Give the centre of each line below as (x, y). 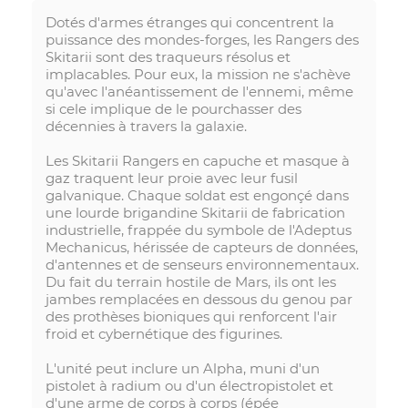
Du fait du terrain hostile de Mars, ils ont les (191, 282)
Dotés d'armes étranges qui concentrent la (190, 23)
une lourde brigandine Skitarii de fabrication (195, 213)
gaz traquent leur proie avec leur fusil (172, 178)
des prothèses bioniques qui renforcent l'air (191, 317)
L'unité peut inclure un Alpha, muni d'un (183, 369)
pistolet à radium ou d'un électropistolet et (189, 386)
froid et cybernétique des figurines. (164, 334)
